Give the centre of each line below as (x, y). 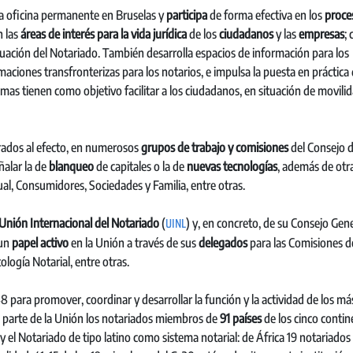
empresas (321, 34)
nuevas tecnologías (232, 166)
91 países (241, 318)
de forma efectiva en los (266, 15)
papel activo (40, 243)
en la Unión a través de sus (134, 243)
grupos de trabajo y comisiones (215, 147)
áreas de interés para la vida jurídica (104, 34)
